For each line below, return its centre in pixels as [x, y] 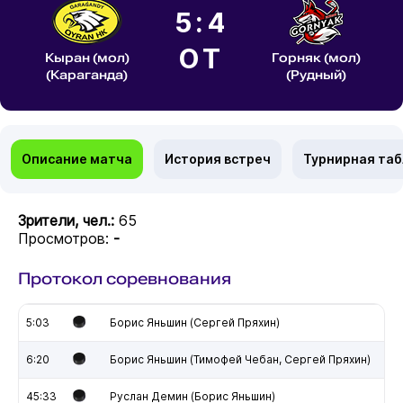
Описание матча [77, 158]
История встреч [218, 158]
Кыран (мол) [87, 58]
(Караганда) [87, 75]
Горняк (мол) [316, 58]
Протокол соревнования [124, 278]
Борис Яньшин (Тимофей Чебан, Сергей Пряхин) [240, 359]
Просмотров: [65, 238]
